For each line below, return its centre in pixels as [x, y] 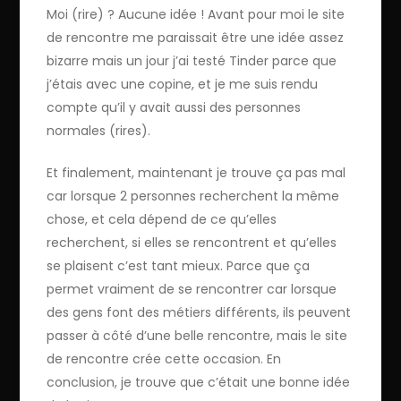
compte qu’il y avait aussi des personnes [174, 107]
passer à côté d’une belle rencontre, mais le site [197, 335]
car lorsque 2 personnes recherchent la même [193, 196]
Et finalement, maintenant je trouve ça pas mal [196, 172]
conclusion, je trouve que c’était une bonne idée [199, 382]
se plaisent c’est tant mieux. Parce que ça [179, 265]
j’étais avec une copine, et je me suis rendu [183, 84]
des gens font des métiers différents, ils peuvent [199, 312]
